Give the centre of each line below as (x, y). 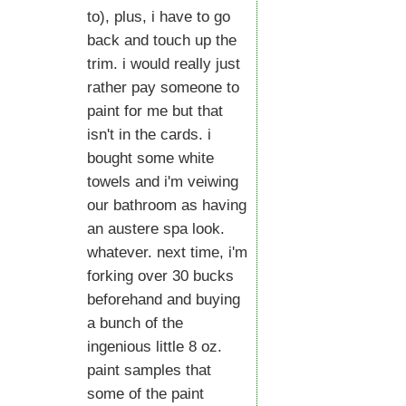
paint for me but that (155, 111)
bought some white (150, 158)
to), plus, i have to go (159, 17)
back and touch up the (162, 40)
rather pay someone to (163, 87)
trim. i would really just (164, 64)
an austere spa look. (156, 229)
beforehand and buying (164, 300)
